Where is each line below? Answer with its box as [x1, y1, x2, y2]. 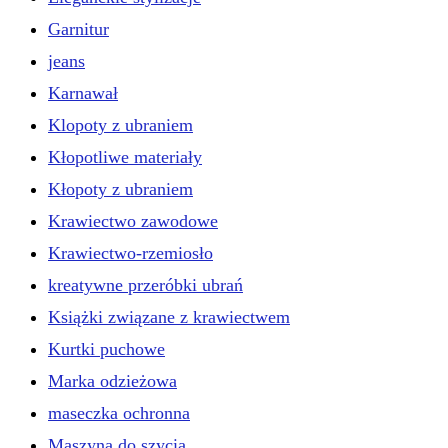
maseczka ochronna [48, 402, 190, 423]
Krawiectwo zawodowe [48, 210, 218, 231]
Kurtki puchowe [48, 338, 165, 359]
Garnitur [48, 18, 109, 39]
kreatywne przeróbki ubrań [48, 274, 243, 295]
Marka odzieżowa [48, 370, 177, 391]
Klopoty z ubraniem [48, 114, 193, 135]
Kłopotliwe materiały [48, 146, 202, 167]
